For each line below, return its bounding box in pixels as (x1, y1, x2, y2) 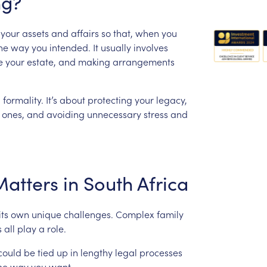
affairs (70, 26, 99, 39)
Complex (115, 207, 154, 221)
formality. (2, 92, 44, 106)
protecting (87, 92, 132, 106)
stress (143, 107, 168, 120)
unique (31, 207, 61, 221)
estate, (26, 54, 56, 68)
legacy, (156, 92, 187, 106)
